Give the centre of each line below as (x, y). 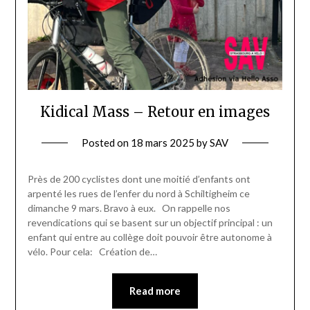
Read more (155, 290)
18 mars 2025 (163, 142)
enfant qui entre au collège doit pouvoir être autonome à (149, 237)
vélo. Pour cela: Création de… (92, 251)
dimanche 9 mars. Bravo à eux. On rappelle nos (129, 208)
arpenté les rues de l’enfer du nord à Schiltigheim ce (138, 193)
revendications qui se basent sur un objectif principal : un (150, 222)
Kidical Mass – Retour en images (155, 111)
